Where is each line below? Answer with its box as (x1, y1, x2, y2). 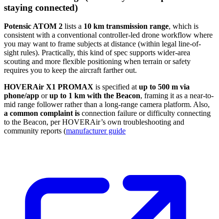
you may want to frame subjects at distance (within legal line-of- (4, 40, 201, 48)
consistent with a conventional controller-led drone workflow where (4, 31, 213, 40)
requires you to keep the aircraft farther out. (4, 66, 137, 75)
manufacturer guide (66, 127, 126, 135)
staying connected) (4, 2, 78, 13)
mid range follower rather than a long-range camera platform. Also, (4, 100, 210, 109)
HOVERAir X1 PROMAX (4, 83, 93, 91)
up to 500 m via (139, 83, 190, 91)
